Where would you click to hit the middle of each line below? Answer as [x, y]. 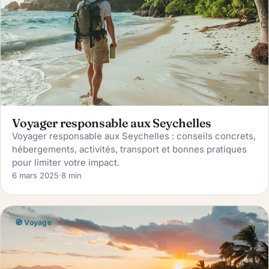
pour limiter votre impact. [66, 162]
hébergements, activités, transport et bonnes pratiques [130, 149]
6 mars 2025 [36, 175]
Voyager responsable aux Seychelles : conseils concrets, [134, 136]
